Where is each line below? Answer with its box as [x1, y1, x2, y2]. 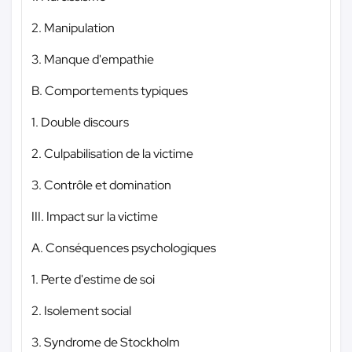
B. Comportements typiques [31, 82, 188, 99]
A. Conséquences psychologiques [31, 239, 216, 256]
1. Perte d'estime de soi [31, 270, 155, 288]
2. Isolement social [31, 302, 131, 319]
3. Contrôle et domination [31, 176, 171, 193]
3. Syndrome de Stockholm [31, 333, 180, 350]
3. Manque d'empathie [31, 50, 154, 68]
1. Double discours [31, 113, 129, 130]
